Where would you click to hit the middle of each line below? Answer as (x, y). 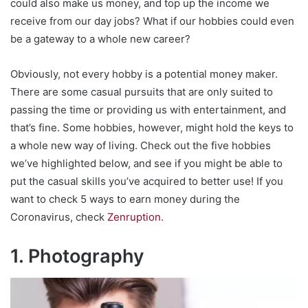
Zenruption (134, 217)
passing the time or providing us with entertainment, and (148, 109)
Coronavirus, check (59, 217)
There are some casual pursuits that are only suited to (142, 91)
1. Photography (77, 256)
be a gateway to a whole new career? (100, 38)
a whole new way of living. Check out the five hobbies (141, 145)
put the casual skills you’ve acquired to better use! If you (147, 181)
